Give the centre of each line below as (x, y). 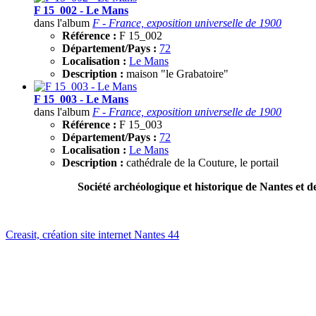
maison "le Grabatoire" (177, 74)
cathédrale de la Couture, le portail (202, 163)
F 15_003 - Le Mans (81, 99)
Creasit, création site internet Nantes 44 (92, 235)
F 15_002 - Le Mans (81, 11)
